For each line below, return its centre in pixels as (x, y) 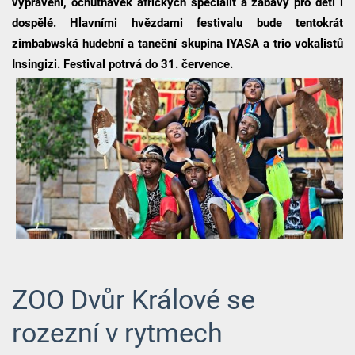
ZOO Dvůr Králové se (133, 300)
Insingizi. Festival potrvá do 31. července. (122, 65)
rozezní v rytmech (117, 333)
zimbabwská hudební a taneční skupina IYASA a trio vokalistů (177, 44)
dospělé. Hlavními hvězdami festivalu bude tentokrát (177, 23)
